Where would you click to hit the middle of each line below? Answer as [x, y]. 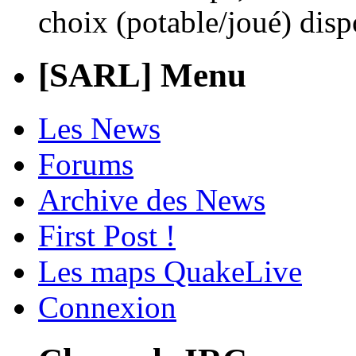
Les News [99, 128]
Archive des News [152, 199]
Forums [86, 164]
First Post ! [107, 235]
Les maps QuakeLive [170, 271]
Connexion [107, 307]
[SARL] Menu [142, 75]
